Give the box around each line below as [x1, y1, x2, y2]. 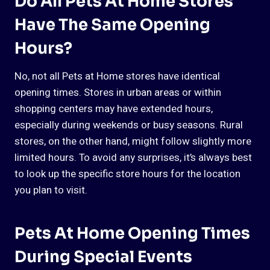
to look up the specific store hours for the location [14, 166, 240, 182]
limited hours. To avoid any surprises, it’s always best [14, 150, 252, 166]
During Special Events [14, 247, 192, 268]
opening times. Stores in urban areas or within [14, 85, 221, 101]
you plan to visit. [14, 183, 87, 198]
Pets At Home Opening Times [14, 224, 250, 244]
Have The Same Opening [14, 15, 210, 36]
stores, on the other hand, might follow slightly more [14, 134, 251, 149]
